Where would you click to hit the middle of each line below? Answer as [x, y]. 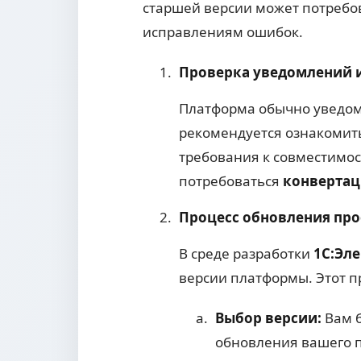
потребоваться [231, 181]
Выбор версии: [268, 318]
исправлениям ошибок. [223, 32]
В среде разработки [246, 254]
